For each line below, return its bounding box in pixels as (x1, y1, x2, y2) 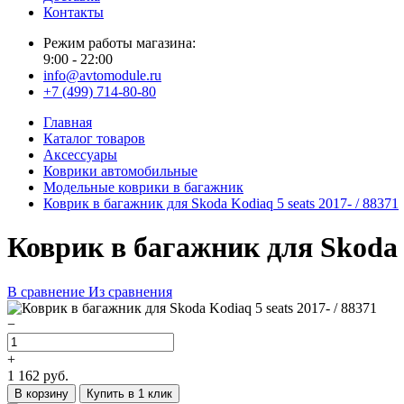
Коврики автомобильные (43, 163, 197, 179)
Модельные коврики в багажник (43, 179, 243, 195)
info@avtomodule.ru (43, 68, 161, 83)
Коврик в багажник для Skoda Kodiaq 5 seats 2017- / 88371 (43, 196, 399, 211)
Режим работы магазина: (43, 35, 196, 50)
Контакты (43, 5, 104, 20)
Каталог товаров (43, 131, 145, 146)
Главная (43, 115, 92, 130)
